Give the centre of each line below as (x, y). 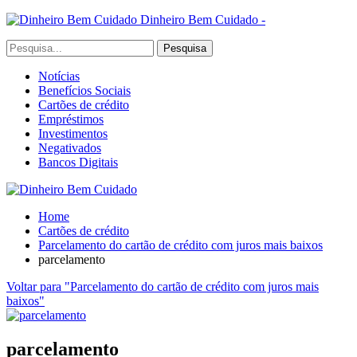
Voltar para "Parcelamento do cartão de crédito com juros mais (163, 286)
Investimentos (73, 133)
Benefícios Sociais (84, 90)
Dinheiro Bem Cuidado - (203, 20)
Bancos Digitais (78, 162)
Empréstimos (71, 119)
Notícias (59, 76)
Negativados (70, 148)
